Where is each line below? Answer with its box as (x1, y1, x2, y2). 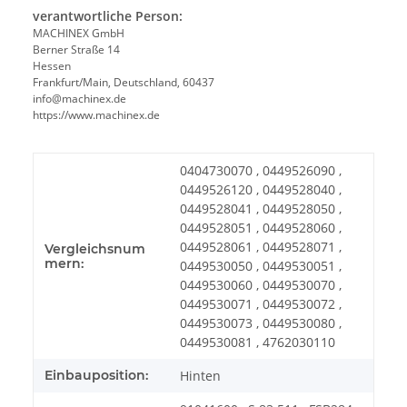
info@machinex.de (33, 91, 126, 107)
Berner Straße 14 (33, 42, 120, 58)
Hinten (180, 367, 221, 385)
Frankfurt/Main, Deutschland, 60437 (33, 74, 214, 91)
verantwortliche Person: (33, 7, 183, 25)
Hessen (33, 58, 71, 74)
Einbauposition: (45, 367, 148, 384)
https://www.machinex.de (33, 107, 160, 124)
